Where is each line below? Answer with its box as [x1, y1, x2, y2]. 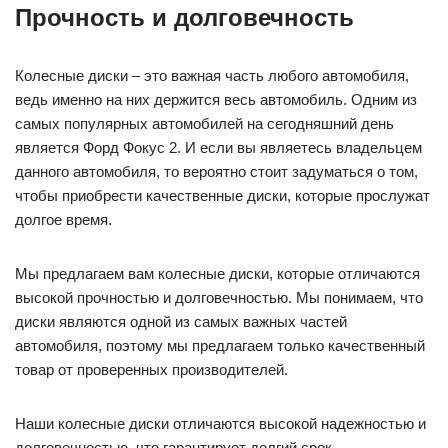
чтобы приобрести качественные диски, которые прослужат [15, 186, 430, 204]
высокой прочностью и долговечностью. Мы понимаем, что [15, 288, 423, 306]
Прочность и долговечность [15, 3, 354, 31]
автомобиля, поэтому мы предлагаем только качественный [15, 336, 425, 354]
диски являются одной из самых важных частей [15, 312, 347, 330]
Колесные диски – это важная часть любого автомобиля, [15, 66, 409, 84]
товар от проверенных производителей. [15, 360, 288, 378]
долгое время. [15, 210, 112, 228]
